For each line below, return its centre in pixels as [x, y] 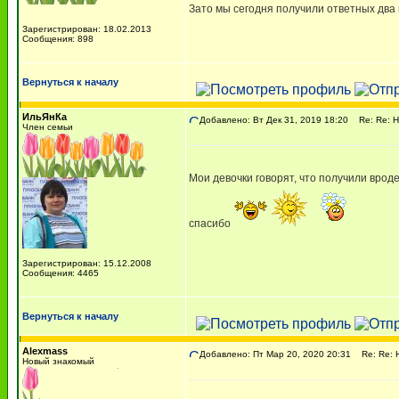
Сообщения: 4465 [61, 273]
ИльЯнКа [45, 117]
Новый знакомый [58, 361]
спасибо [211, 224]
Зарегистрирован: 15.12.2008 [87, 263]
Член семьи [48, 127]
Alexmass [45, 351]
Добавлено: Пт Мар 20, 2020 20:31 [275, 354]
